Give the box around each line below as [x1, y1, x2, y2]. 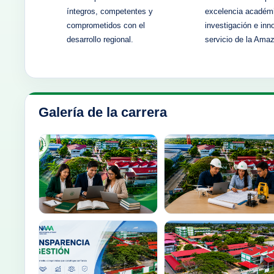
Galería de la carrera [39, 105, 167, 120]
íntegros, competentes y [67, 7, 153, 17]
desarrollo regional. [67, 35, 133, 45]
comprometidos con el [67, 21, 145, 31]
